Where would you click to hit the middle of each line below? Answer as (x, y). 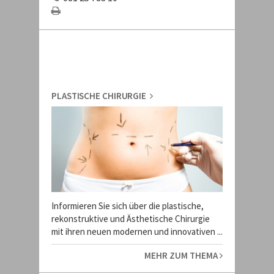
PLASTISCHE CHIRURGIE (101, 96)
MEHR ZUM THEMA (182, 255)
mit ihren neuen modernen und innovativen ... (137, 231)
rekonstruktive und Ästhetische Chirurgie (131, 219)
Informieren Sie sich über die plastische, (128, 206)
